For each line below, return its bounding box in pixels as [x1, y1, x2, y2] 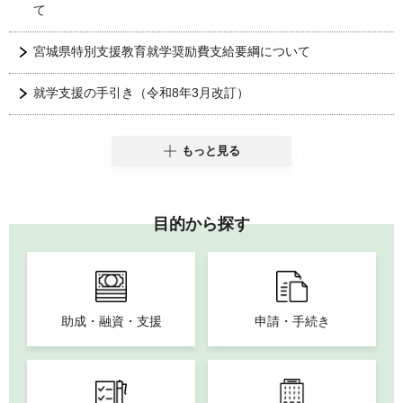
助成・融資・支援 [60, 313, 162, 328]
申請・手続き [254, 313, 330, 328]
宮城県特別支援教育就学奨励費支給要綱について [33, 43, 310, 58]
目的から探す [153, 214, 250, 233]
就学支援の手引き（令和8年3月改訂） [33, 85, 249, 100]
